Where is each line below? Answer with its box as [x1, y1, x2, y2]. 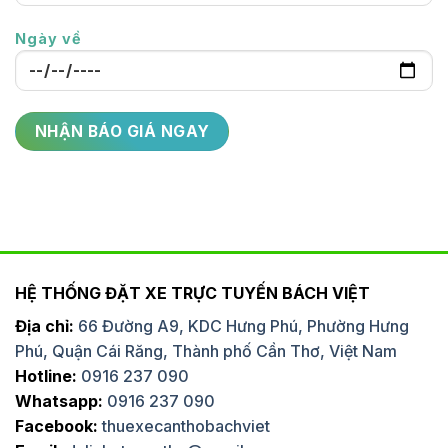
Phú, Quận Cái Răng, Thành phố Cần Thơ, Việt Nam [15, 340, 397, 361]
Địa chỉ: [15, 315, 78, 336]
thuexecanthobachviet [102, 415, 270, 436]
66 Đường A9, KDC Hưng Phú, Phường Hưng [78, 315, 409, 336]
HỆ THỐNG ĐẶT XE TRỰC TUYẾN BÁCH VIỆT [15, 282, 370, 303]
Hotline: [15, 365, 77, 386]
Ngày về [15, 30, 82, 48]
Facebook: [15, 415, 98, 436]
